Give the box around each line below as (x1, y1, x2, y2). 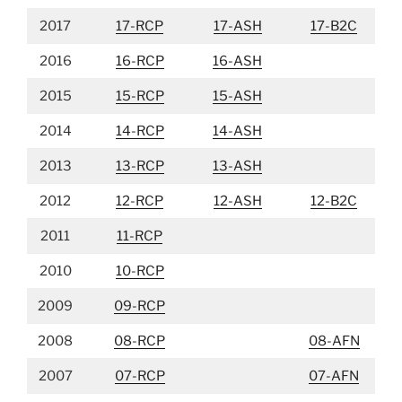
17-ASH (213, 18, 262, 34)
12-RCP (116, 193, 163, 209)
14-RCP (115, 123, 164, 139)
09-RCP (114, 298, 165, 314)
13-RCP (115, 158, 164, 174)
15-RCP (115, 88, 164, 104)
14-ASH (213, 123, 262, 139)
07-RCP (114, 368, 165, 384)
